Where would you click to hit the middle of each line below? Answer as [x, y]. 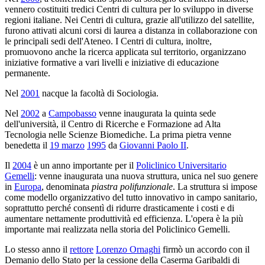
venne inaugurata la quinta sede [156, 113]
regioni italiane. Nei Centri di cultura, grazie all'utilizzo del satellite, [130, 20]
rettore [82, 249]
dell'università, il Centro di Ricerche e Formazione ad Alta [113, 124]
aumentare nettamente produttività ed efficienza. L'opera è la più [124, 218]
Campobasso [72, 113]
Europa [28, 186]
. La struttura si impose [215, 186]
